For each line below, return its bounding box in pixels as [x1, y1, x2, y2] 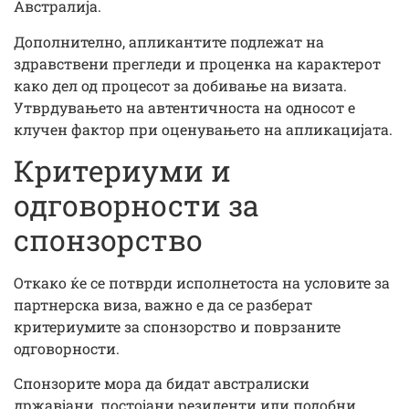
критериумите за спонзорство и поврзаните [14, 317, 341, 337]
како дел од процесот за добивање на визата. [14, 75, 347, 95]
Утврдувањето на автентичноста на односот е [14, 97, 355, 117]
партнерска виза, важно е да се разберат [14, 295, 312, 315]
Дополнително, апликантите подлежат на [14, 31, 324, 51]
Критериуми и [14, 151, 231, 191]
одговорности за [14, 185, 259, 225]
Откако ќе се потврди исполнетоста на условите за [14, 273, 390, 293]
